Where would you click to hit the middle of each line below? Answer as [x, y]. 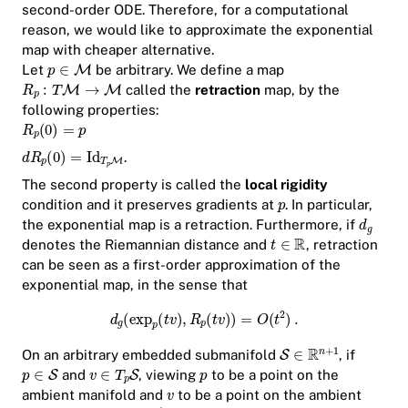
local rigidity [286, 185]
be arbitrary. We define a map [188, 69]
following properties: [90, 109]
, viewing [169, 374]
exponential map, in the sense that [135, 285]
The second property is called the [133, 185]
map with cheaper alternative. [118, 49]
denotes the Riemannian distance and [146, 245]
